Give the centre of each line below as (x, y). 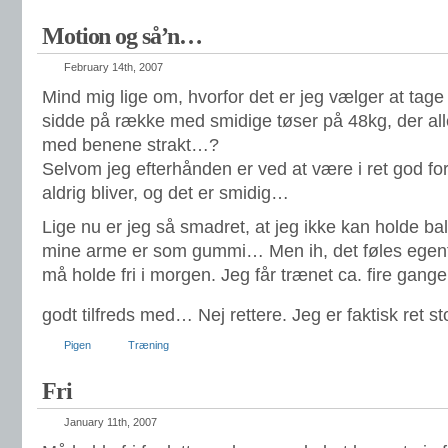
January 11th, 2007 (110, 422)
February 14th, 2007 (113, 67)
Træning (148, 345)
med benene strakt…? (130, 145)
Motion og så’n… (122, 36)
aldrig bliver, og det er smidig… (165, 193)
